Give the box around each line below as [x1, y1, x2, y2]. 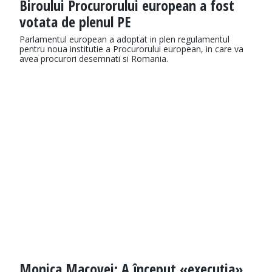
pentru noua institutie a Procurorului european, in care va [19, 43, 243, 55]
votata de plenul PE [19, 12, 131, 32]
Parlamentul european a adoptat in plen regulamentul [19, 33, 229, 46]
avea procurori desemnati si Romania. [19, 53, 168, 65]
